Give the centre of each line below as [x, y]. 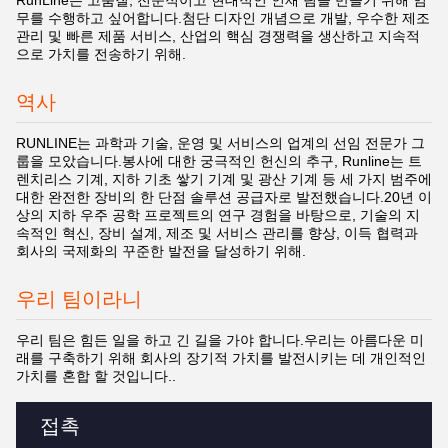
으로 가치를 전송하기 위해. [101, 54]
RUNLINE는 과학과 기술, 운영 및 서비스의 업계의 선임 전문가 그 [220, 143]
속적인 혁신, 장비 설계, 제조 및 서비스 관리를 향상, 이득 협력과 [217, 233]
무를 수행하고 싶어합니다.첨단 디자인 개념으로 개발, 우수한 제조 [223, 18]
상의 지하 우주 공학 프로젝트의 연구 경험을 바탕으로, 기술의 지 [218, 215]
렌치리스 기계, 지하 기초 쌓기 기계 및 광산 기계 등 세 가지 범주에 [224, 179]
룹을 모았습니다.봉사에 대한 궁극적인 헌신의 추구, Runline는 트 [219, 161]
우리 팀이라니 [79, 299]
